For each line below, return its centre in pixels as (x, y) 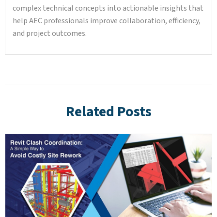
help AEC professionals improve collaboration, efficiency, (107, 21)
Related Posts (108, 112)
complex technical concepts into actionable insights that (108, 8)
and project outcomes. (50, 34)
